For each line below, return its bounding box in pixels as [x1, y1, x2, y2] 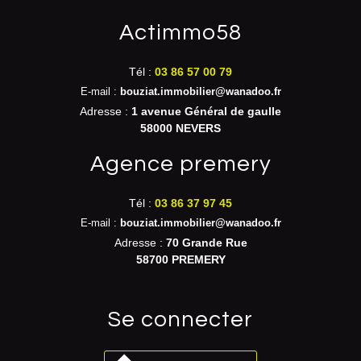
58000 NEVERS [140, 122, 221, 135]
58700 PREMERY [135, 253, 226, 266]
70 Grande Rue [165, 236, 247, 249]
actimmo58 [135, 21, 242, 44]
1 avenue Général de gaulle [131, 105, 281, 118]
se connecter [122, 308, 253, 331]
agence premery [105, 152, 272, 176]
